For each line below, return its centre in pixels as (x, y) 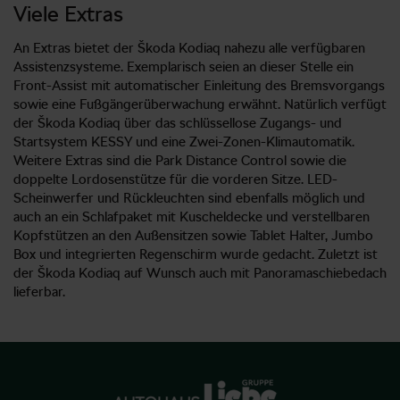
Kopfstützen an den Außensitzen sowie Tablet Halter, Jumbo (193, 235)
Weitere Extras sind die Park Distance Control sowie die (180, 160)
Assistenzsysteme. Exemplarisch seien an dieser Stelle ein (183, 67)
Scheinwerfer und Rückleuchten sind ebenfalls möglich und (189, 198)
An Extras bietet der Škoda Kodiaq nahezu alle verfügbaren (189, 48)
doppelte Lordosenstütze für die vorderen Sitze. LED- (175, 179)
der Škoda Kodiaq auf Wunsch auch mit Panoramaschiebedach (200, 273)
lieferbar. (39, 292)
